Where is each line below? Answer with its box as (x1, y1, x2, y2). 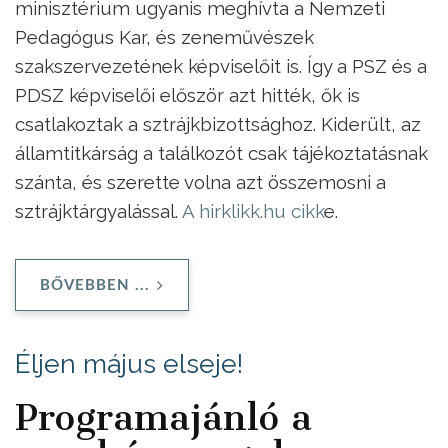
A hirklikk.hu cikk (182, 200, 324, 223)
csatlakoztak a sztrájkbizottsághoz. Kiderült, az (15, 113, 421, 136)
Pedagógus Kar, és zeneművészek (15, 26, 314, 49)
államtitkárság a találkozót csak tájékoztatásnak (15, 142, 428, 165)
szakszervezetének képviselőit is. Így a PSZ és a (15, 55, 427, 78)
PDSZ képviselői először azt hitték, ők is (15, 84, 360, 107)
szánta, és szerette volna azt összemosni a (15, 171, 386, 194)
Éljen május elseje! (15, 347, 243, 379)
